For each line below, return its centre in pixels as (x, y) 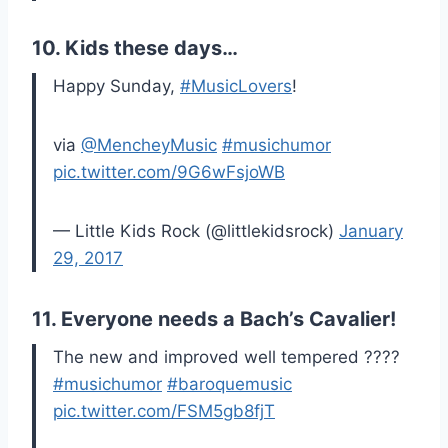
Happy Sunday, (116, 86)
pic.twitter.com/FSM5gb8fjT (164, 411)
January (371, 231)
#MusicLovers (236, 86)
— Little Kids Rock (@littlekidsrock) (196, 231)
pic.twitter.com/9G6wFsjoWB (169, 172)
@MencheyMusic (149, 145)
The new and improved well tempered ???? (226, 357)
